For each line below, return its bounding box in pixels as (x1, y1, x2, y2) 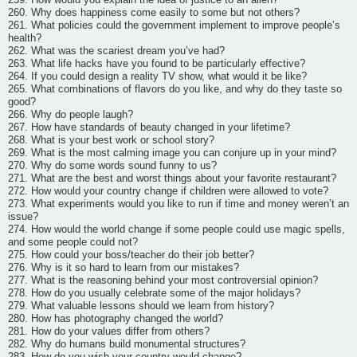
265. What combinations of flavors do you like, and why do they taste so (8, 83, 342, 95)
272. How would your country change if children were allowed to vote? (8, 185, 328, 197)
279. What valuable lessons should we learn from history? (8, 300, 274, 312)
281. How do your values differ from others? (8, 325, 210, 337)
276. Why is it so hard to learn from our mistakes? (8, 261, 239, 273)
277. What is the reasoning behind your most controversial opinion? (8, 274, 318, 286)
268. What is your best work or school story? (8, 134, 214, 146)
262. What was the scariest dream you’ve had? (8, 45, 225, 57)
